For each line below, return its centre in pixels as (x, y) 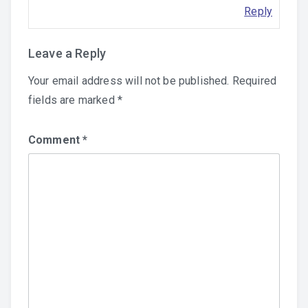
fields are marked (73, 100)
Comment (56, 140)
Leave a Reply (67, 53)
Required (254, 81)
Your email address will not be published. (129, 81)
